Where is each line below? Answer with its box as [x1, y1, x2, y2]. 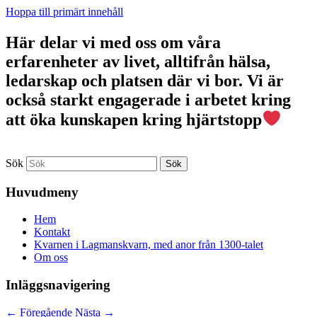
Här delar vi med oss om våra [6, 33, 221, 52]
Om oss [34, 251, 68, 264]
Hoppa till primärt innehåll [6, 6, 123, 18]
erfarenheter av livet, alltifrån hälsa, [6, 52, 270, 71]
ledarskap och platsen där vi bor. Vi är [6, 71, 284, 91]
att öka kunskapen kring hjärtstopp [6, 110, 262, 129]
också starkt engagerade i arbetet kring [6, 91, 291, 110]
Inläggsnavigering [6, 277, 110, 293]
